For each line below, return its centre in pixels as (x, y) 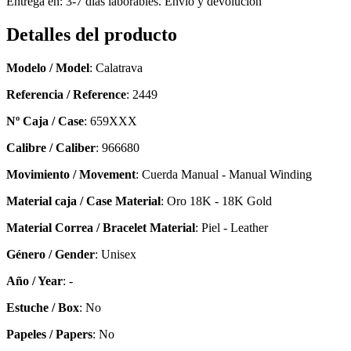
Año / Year (34, 280)
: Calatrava (116, 67)
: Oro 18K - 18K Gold (216, 201)
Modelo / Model (48, 67)
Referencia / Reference (66, 94)
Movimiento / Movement (71, 174)
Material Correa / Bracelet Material (101, 227)
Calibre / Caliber (51, 147)
